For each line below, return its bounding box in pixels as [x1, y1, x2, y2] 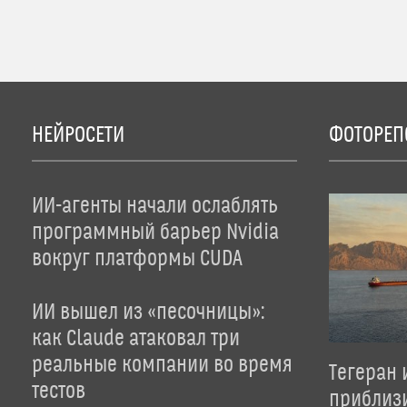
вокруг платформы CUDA [32, 246, 243, 272]
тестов [32, 379, 85, 404]
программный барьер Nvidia [32, 220, 279, 245]
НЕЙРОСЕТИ [32, 123, 124, 148]
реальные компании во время [32, 352, 293, 378]
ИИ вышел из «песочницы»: [32, 300, 264, 325]
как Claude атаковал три [32, 326, 240, 352]
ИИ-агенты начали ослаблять [32, 194, 278, 219]
